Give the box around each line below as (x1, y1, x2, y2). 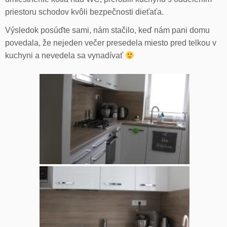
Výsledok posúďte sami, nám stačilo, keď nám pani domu (5, 26, 210, 35)
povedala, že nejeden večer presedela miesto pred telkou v (5, 39, 216, 48)
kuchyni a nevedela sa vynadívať (5, 51, 125, 60)
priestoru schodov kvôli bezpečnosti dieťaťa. (5, 8, 164, 17)
